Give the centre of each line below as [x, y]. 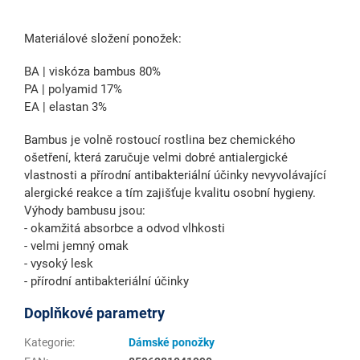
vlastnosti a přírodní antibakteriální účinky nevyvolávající [175, 175]
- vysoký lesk [59, 263]
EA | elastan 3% [65, 106]
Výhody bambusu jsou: [85, 210]
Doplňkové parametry [94, 313]
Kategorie [48, 342]
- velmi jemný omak [76, 245]
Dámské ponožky [172, 342]
